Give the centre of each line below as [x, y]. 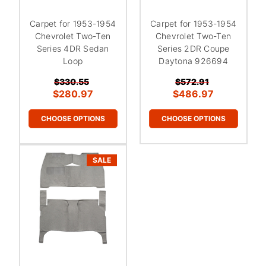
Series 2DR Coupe [193, 48]
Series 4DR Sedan [73, 48]
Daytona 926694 [193, 61]
